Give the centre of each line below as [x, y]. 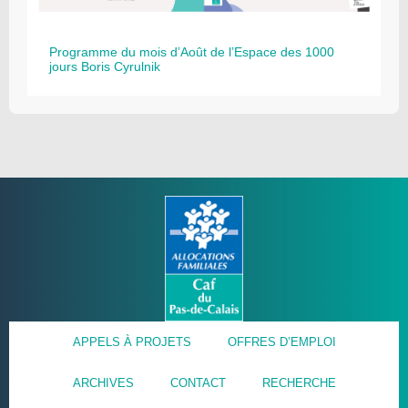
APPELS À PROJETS [132, 342]
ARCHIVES [103, 382]
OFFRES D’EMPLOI [281, 342]
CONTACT [198, 382]
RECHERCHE [299, 382]
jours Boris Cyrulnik [105, 67]
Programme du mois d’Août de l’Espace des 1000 [192, 52]
